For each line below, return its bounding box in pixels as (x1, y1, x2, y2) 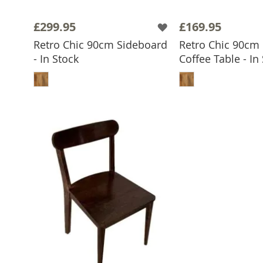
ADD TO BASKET (63, 60, 156, 75)
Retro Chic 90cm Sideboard (33, 38, 167, 52)
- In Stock (33, 52, 79, 66)
